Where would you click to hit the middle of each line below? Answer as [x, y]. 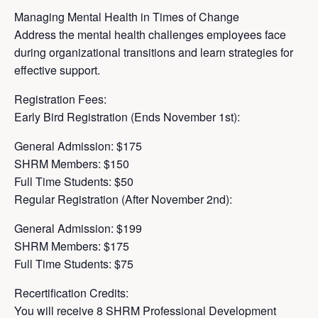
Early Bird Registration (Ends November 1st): [127, 117]
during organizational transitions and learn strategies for [154, 53]
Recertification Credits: [71, 293]
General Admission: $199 [78, 229]
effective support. [57, 70]
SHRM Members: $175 [72, 246]
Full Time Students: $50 [74, 182]
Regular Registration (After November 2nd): [123, 199]
